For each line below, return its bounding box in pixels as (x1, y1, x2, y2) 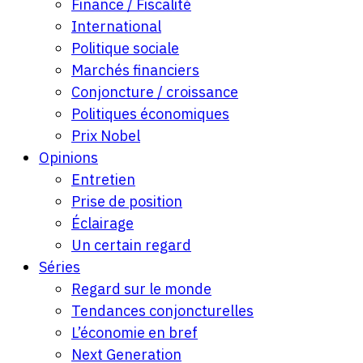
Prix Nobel (71, 126, 140, 145)
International (71, 17, 161, 36)
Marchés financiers (71, 61, 199, 79)
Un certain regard (71, 236, 191, 254)
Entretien (71, 170, 135, 189)
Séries (39, 258, 80, 276)
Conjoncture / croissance (71, 83, 238, 101)
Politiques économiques (71, 105, 229, 123)
